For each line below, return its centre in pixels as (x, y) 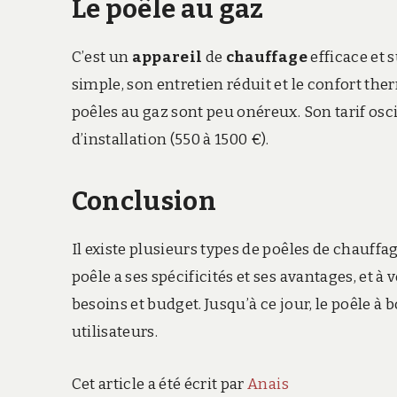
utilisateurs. (115, 331)
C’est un (101, 57)
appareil (168, 57)
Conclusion (146, 201)
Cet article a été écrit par (160, 384)
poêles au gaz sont (137, 112)
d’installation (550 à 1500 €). (170, 139)
